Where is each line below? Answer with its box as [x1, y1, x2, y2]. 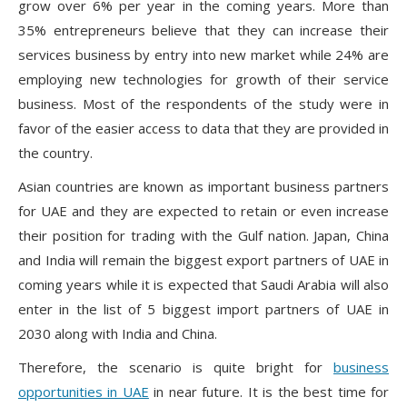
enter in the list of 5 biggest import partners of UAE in [18, 300, 389, 319]
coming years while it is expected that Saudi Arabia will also [18, 275, 389, 294]
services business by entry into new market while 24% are [18, 45, 389, 65]
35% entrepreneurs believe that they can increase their [18, 21, 389, 40]
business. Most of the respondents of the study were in [18, 94, 389, 114]
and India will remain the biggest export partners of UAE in [18, 251, 389, 270]
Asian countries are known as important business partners [18, 177, 389, 196]
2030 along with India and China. [18, 324, 217, 343]
